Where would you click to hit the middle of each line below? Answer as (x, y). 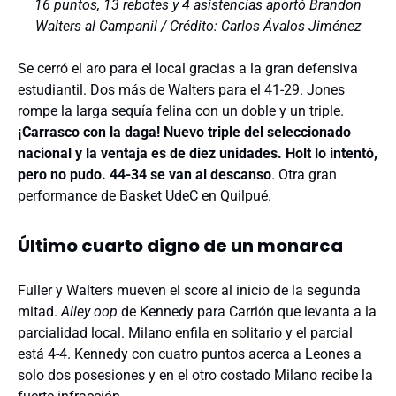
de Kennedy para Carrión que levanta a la (247, 311)
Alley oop (89, 311)
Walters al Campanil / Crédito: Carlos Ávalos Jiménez (198, 26)
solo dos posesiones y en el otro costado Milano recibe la (195, 375)
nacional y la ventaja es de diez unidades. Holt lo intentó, (198, 153)
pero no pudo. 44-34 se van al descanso (145, 175)
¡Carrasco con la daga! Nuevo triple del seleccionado (184, 132)
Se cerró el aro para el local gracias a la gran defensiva (188, 69)
